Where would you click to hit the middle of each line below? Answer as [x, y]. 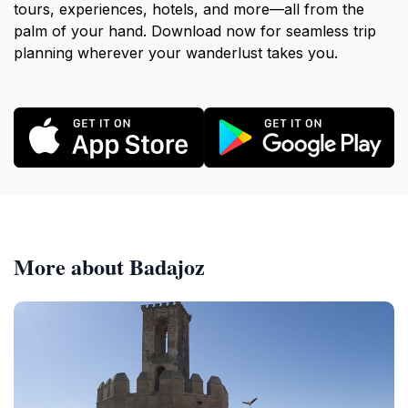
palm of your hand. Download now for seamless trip [195, 31]
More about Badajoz [109, 266]
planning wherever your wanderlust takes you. [176, 53]
